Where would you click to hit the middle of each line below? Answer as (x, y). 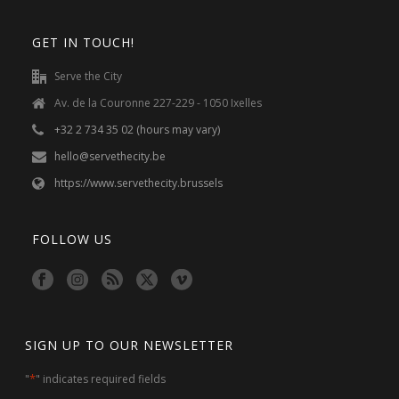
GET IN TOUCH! (83, 43)
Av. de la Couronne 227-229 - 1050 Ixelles (158, 103)
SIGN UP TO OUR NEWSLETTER (130, 346)
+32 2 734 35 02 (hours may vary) (137, 130)
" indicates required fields (101, 379)
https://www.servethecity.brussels (138, 183)
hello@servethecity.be (110, 157)
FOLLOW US (72, 240)
